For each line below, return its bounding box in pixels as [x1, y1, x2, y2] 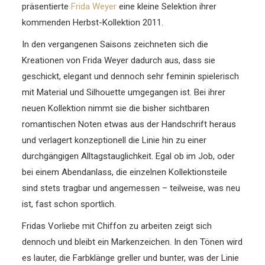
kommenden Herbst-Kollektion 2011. [22, 17, 164, 28]
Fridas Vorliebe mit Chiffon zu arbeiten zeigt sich [22, 221, 212, 231]
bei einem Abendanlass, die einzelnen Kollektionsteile [22, 167, 228, 177]
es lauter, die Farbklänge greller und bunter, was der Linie [22, 253, 240, 263]
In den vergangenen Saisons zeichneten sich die [22, 39, 209, 50]
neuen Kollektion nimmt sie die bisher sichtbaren [22, 103, 210, 114]
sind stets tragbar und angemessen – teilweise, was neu [22, 183, 241, 193]
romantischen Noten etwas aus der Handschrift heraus [22, 119, 237, 130]
